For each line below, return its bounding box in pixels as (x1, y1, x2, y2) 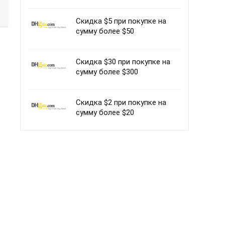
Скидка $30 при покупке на (76, 57, 170, 66)
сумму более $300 (76, 67, 138, 76)
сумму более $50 (76, 27, 134, 36)
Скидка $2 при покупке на (76, 98, 166, 107)
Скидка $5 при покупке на (76, 17, 166, 26)
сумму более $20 (76, 108, 134, 117)
